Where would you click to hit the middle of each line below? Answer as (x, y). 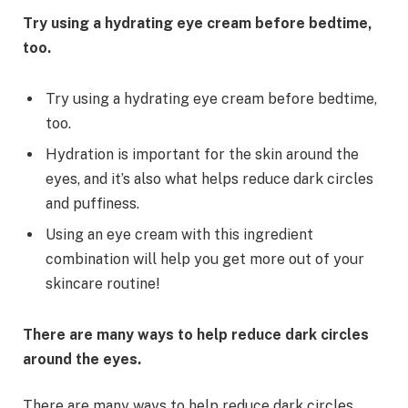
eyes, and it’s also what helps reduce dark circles (209, 178)
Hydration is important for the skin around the (202, 154)
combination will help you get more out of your (205, 259)
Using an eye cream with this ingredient (179, 234)
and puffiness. (92, 203)
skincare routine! (102, 283)
